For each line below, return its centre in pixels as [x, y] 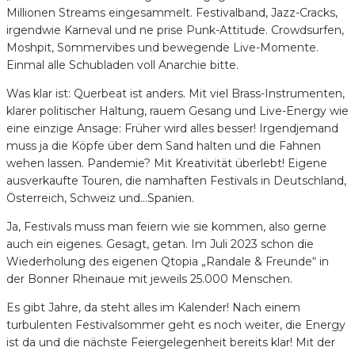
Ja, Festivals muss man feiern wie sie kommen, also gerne [166, 226]
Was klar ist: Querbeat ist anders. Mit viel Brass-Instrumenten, [176, 93]
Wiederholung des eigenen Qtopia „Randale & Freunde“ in [168, 261]
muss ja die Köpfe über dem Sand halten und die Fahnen [164, 145]
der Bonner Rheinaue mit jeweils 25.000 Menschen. [149, 279]
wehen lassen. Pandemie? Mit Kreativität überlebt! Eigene [167, 163]
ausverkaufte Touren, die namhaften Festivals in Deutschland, [176, 180]
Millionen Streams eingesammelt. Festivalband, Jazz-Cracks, [172, 12]
